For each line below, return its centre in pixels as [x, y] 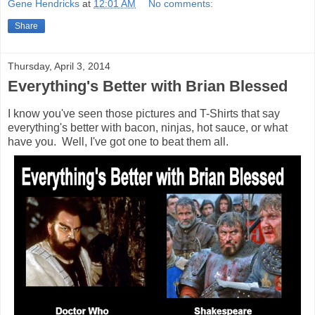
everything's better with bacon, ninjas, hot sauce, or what [148, 128]
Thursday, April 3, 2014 [59, 66]
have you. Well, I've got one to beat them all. [118, 142]
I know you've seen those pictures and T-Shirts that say [144, 114]
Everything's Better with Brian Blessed [148, 86]
